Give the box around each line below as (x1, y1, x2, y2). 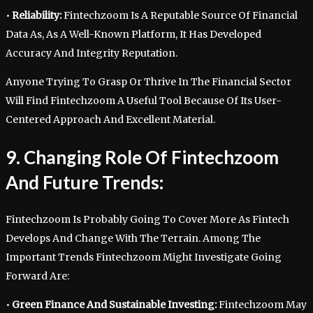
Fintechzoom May (217, 298, 307, 311)
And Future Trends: (6, 171, 163, 194)
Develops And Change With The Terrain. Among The (6, 231, 261, 245)
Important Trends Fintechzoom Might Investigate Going (6, 250, 282, 263)
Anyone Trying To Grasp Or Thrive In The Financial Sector (6, 75, 291, 89)
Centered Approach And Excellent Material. (6, 113, 215, 126)
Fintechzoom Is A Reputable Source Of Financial (61, 9, 298, 22)
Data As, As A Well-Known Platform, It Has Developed (6, 28, 261, 41)
